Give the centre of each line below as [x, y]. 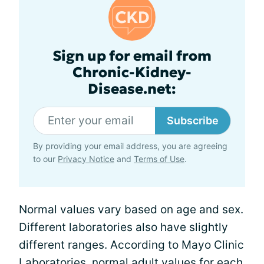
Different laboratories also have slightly [123, 227]
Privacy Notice [86, 159]
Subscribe [193, 120]
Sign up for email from [132, 56]
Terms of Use [159, 159]
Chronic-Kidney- [132, 72]
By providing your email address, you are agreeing [130, 146]
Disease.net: [132, 89]
